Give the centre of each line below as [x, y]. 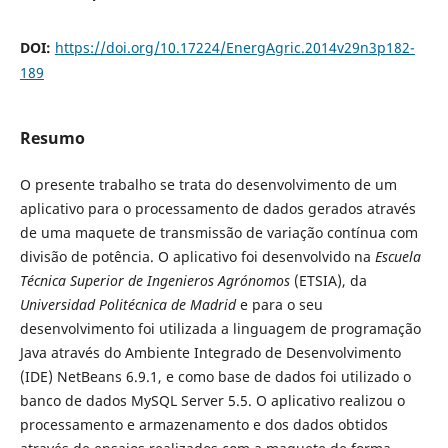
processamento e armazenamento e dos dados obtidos [203, 424]
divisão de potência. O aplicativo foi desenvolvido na [197, 256]
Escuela [397, 256]
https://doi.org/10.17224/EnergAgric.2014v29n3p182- [234, 47]
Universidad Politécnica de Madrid [127, 304]
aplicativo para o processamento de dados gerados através [217, 208]
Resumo [52, 137]
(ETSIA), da [328, 280]
